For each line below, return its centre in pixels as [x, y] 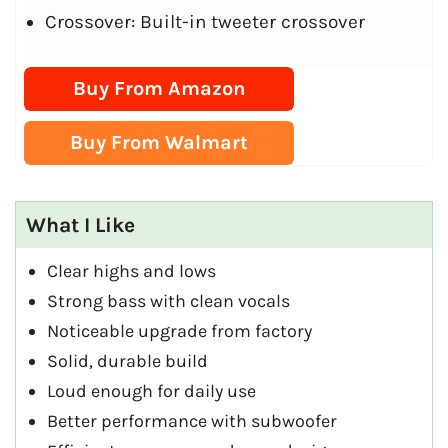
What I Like [80, 225]
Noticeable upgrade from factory [179, 331]
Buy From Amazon [159, 89]
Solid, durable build [127, 361]
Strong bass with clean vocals [168, 301]
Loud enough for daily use [151, 391]
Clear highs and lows [131, 271]
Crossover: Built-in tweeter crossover [205, 21]
